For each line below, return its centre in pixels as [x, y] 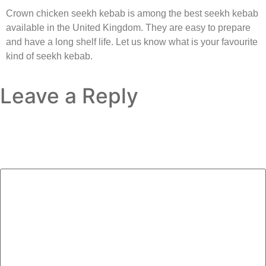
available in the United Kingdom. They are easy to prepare [128, 28]
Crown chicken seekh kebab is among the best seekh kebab [132, 14]
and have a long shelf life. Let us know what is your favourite [132, 42]
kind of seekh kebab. [49, 56]
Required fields [221, 124]
